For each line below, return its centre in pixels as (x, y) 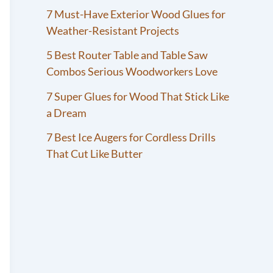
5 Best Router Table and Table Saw (127, 55)
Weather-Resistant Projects (113, 30)
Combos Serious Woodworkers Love (132, 72)
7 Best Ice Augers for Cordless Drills (131, 137)
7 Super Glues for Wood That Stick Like (138, 96)
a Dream (66, 112)
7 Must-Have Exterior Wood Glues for (136, 14)
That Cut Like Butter (94, 154)
